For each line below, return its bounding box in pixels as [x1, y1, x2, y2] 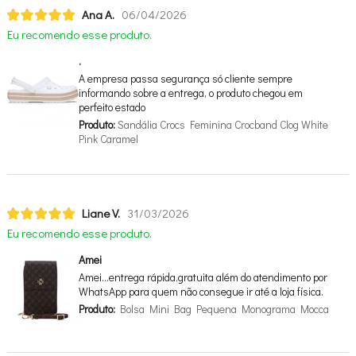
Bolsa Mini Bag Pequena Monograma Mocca [114, 302, 329, 317]
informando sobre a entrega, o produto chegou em [78, 86, 303, 100]
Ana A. [81, 6, 114, 22]
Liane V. [81, 205, 120, 222]
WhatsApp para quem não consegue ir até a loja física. [78, 284, 323, 300]
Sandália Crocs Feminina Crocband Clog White [114, 118, 328, 132]
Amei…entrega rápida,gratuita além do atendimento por [78, 270, 327, 285]
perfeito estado [78, 100, 145, 114]
